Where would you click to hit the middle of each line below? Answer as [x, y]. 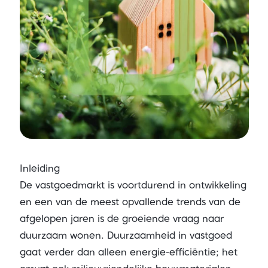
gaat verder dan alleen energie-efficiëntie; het [128, 252]
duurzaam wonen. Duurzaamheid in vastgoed [126, 235]
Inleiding [39, 168]
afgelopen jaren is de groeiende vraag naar [121, 219]
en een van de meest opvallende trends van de [130, 202]
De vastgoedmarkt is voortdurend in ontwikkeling [133, 185]
